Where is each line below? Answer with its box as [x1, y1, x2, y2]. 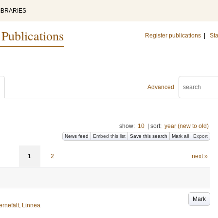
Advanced [147, 84, 174, 91]
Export [193, 133, 208, 139]
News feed [65, 133, 89, 139]
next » [191, 153, 208, 160]
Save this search [130, 133, 167, 139]
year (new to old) [164, 123, 209, 129]
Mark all [172, 133, 189, 139]
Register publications [145, 32, 201, 39]
